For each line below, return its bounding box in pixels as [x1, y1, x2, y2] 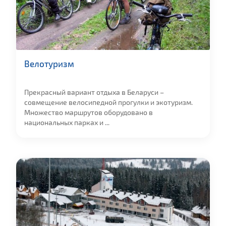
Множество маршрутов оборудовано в [24, 108, 153, 117]
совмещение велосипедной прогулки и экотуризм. [24, 98, 193, 106]
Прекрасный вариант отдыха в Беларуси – [24, 88, 164, 96]
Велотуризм [24, 58, 74, 69]
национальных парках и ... [24, 118, 109, 127]
